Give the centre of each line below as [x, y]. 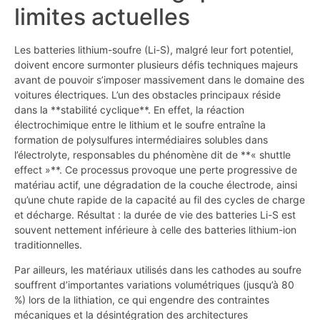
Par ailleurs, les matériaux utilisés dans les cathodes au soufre [158, 270]
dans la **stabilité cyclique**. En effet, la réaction [129, 109]
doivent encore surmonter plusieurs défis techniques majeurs [156, 64]
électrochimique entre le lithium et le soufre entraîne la [140, 124]
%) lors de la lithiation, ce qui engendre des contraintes [142, 300]
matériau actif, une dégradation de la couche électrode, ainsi [156, 184]
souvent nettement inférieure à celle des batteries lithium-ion [155, 229]
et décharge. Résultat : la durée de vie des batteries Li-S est [155, 214]
